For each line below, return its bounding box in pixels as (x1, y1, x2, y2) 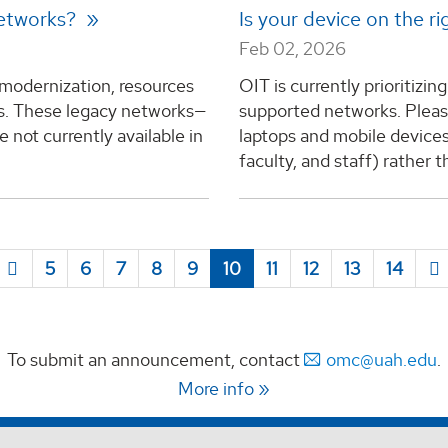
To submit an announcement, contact (6, 348, 304, 371)
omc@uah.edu (325, 348, 437, 371)
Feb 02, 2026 (238, 36, 346, 60)
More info (177, 377, 254, 400)
